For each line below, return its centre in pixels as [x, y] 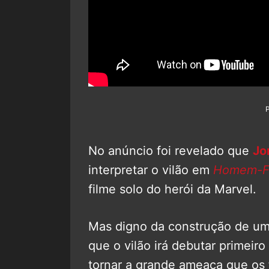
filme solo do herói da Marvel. [172, 189]
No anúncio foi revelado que [171, 150]
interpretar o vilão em [151, 170]
